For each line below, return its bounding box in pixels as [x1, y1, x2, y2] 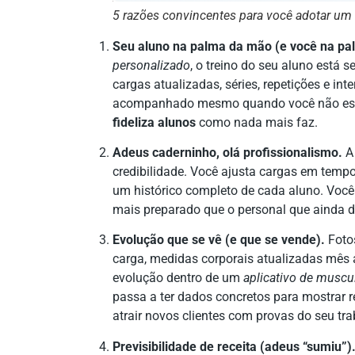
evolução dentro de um [113, 270, 243, 286]
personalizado [113, 57, 190, 73]
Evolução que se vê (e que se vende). [113, 232, 325, 248]
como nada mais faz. [196, 114, 318, 130]
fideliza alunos [113, 114, 196, 130]
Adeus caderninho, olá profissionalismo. [113, 145, 342, 161]
